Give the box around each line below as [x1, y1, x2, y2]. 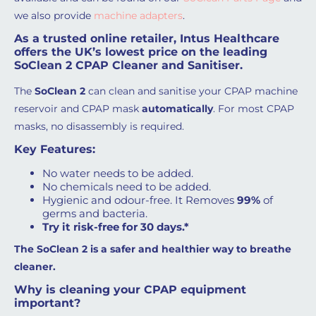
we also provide [14, 9, 94, 22]
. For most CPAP [213, 102, 294, 115]
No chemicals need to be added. [42, 180, 211, 193]
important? [14, 296, 80, 310]
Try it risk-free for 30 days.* [42, 220, 189, 233]
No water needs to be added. [42, 166, 193, 180]
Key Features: [14, 142, 95, 156]
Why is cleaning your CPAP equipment [14, 283, 246, 296]
